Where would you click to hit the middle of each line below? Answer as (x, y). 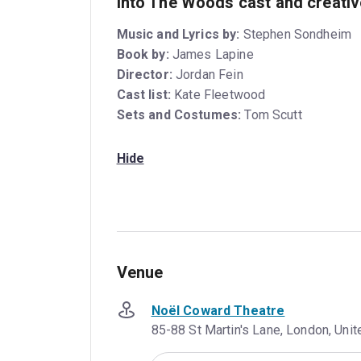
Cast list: (144, 95)
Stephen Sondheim (297, 35)
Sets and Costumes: (179, 115)
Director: (144, 75)
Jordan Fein (209, 75)
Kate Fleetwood (220, 95)
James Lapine (213, 55)
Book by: (143, 55)
